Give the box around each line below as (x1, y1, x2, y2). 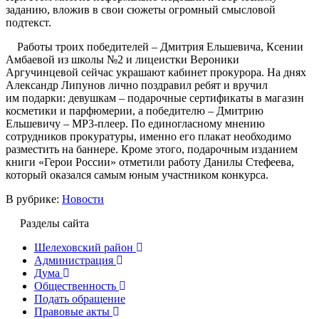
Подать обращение (34, 292, 125, 305)
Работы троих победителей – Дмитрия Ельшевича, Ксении (6, 40, 303, 53)
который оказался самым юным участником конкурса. (6, 168, 268, 181)
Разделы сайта (20, 216, 89, 229)
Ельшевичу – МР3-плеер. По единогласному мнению (6, 117, 265, 130)
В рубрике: (6, 192, 62, 205)
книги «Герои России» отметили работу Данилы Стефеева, (6, 155, 294, 168)
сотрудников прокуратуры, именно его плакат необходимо (6, 130, 291, 142)
